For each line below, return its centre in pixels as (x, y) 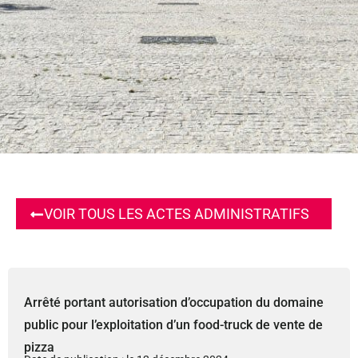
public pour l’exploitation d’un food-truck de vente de (173, 325)
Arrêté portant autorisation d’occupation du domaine (174, 303)
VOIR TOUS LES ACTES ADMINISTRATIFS (176, 214)
